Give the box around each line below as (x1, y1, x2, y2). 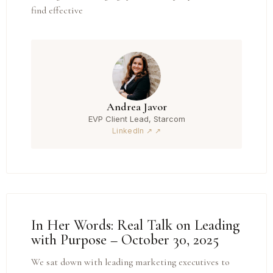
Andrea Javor (106, 99, 167, 113)
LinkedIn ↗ (112, 126, 153, 135)
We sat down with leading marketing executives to (31, 255, 230, 268)
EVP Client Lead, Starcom (88, 113, 185, 124)
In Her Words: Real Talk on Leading (31, 216, 239, 234)
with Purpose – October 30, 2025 (31, 230, 219, 249)
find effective (31, 4, 83, 17)
